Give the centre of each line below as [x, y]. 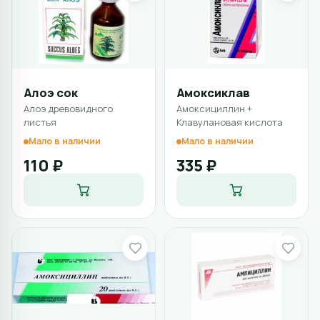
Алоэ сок [51, 92]
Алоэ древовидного [68, 109]
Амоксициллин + [214, 109]
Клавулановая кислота [230, 122]
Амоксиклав [213, 92]
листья [40, 122]
